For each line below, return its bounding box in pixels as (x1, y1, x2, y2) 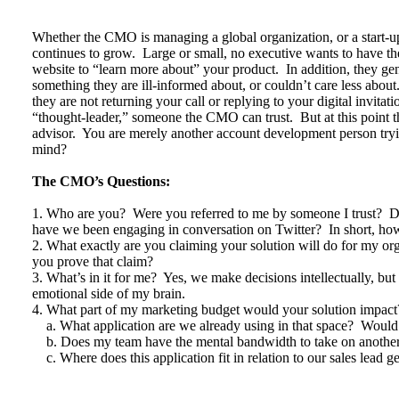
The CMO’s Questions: (32, 174, 170, 189)
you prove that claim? (32, 254, 153, 269)
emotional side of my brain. (32, 286, 185, 301)
